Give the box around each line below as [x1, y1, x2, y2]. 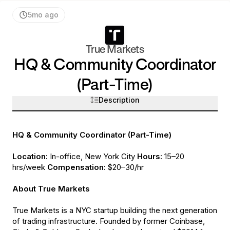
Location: [12, 151, 48, 162]
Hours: [137, 151, 162, 162]
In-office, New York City [48, 151, 137, 162]
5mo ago [28, 10, 59, 19]
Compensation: [47, 162, 106, 172]
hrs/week [12, 162, 47, 172]
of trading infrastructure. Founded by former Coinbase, [12, 216, 205, 226]
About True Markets [12, 184, 90, 194]
